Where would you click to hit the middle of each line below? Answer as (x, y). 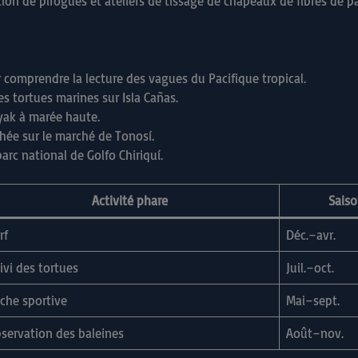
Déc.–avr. (311, 235)
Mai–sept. (313, 301)
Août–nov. (315, 334)
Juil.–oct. (310, 268)
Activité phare (129, 201)
